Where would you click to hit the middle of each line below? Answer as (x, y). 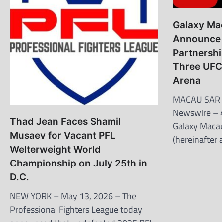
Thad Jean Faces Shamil (65, 122)
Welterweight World (55, 150)
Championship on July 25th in (79, 164)
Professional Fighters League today (76, 210)
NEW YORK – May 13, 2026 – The (73, 196)
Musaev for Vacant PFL (63, 136)
